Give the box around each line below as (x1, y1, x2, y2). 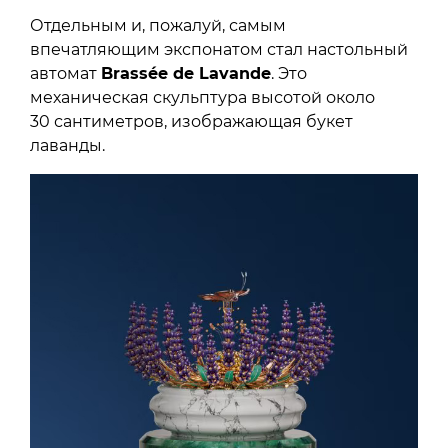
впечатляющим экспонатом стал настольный (30, 39, 408, 59)
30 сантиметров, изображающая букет (30, 111, 353, 131)
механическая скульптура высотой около (30, 87, 375, 107)
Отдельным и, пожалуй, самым (30, 15, 286, 35)
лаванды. (30, 135, 105, 155)
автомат (30, 63, 101, 83)
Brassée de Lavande (101, 63, 271, 83)
